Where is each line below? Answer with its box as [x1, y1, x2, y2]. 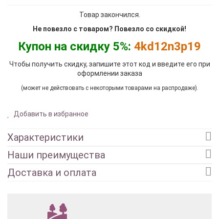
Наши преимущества [7, 149, 105, 161]
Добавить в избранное [12, 109, 88, 118]
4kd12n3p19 [134, 39, 201, 53]
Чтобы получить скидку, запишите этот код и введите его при [9, 60, 210, 68]
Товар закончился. [79, 10, 140, 19]
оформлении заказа [77, 69, 142, 77]
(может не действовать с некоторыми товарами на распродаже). [21, 84, 198, 91]
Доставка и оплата [7, 166, 96, 178]
